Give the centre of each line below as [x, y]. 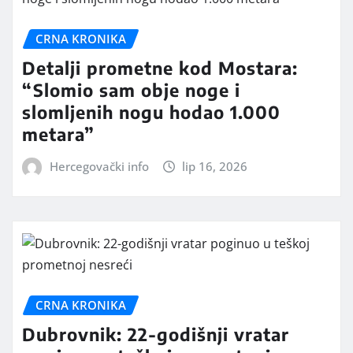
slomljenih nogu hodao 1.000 [151, 111]
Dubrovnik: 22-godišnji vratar [156, 334]
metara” [58, 134]
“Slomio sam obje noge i [131, 89]
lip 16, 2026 [215, 166]
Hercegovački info [99, 166]
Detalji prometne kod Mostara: [160, 67]
